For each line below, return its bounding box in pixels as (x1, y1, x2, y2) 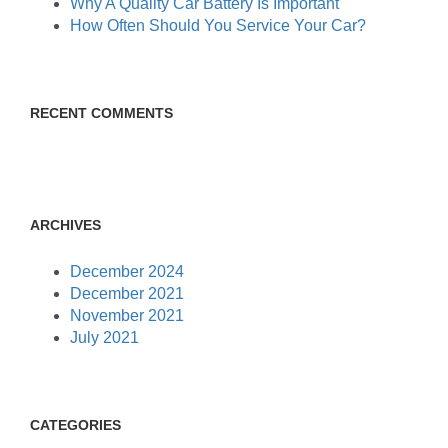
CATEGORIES (30, 417, 121, 433)
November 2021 (70, 307, 184, 324)
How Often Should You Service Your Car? (70, 17, 366, 34)
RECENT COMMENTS (30, 105, 173, 121)
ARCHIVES (30, 217, 101, 233)
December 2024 (70, 263, 184, 280)
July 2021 (70, 329, 139, 346)
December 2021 (70, 285, 184, 302)
